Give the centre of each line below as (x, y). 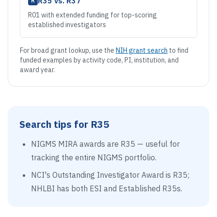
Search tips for (55, 124)
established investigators (67, 25)
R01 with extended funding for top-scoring (93, 15)
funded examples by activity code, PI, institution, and (99, 60)
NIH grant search (142, 50)
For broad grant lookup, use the (67, 50)
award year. (38, 70)
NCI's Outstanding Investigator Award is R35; (110, 175)
